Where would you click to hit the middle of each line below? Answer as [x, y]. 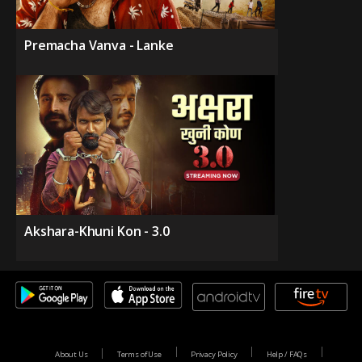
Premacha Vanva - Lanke [99, 46]
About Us [71, 354]
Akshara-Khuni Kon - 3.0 [97, 232]
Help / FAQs [287, 354]
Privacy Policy [214, 354]
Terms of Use [139, 354]
